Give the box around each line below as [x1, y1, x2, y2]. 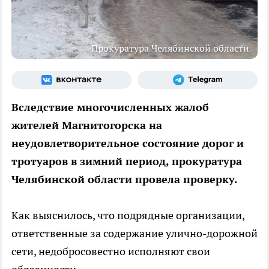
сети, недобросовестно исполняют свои [11, 244, 210, 258]
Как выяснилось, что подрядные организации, [11, 208, 244, 222]
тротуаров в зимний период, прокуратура [11, 154, 242, 168]
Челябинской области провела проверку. [11, 172, 237, 186]
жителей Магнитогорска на [11, 118, 162, 132]
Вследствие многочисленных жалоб [11, 100, 209, 114]
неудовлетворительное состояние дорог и [11, 136, 244, 150]
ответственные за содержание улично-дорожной [11, 226, 258, 240]
